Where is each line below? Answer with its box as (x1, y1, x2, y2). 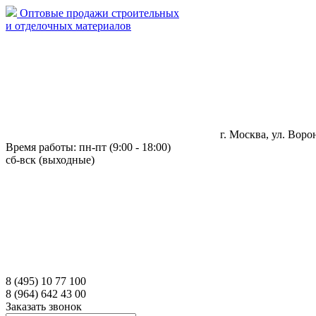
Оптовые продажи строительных (20, 7, 179, 19)
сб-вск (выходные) (6, 154, 95, 166)
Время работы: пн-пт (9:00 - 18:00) (6, 141, 171, 153)
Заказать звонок (6, 300, 82, 312)
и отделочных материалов (6, 20, 131, 32)
